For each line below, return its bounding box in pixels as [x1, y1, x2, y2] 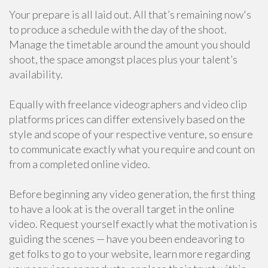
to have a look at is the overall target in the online [9, 202, 234, 215]
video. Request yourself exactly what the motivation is [9, 217, 257, 230]
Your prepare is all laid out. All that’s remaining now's [9, 8, 251, 21]
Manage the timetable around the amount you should [9, 38, 250, 51]
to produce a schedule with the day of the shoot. [9, 23, 227, 36]
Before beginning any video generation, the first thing [9, 187, 255, 200]
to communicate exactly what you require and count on [9, 142, 255, 156]
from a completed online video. [9, 157, 150, 170]
